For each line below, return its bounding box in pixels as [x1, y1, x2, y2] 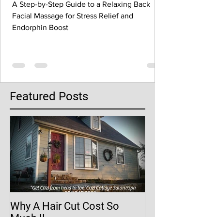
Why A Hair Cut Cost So [10, 200, 82, 212]
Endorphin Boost [12, 23, 68, 31]
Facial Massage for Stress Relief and [12, 12, 133, 20]
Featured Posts [10, 90, 88, 103]
